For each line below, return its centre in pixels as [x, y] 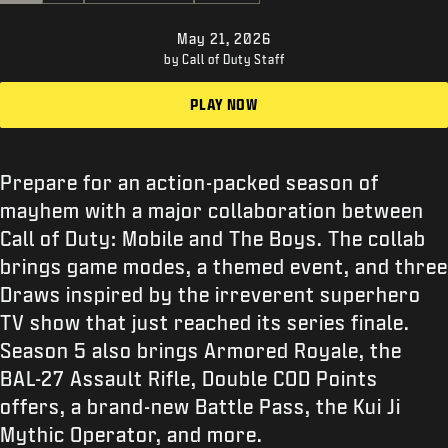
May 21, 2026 [224, 38]
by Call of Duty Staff [224, 59]
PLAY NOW [224, 104]
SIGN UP [78, 86]
